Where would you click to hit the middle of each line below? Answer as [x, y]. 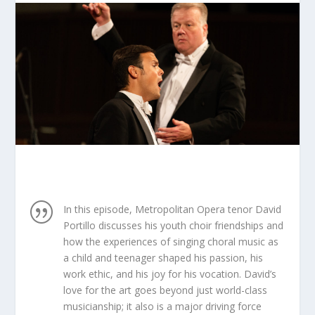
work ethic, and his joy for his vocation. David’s [169, 274]
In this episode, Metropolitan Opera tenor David [172, 209]
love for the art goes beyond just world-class [165, 290]
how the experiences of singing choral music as [171, 241]
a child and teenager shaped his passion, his [163, 257]
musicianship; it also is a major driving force [162, 306]
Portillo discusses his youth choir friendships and [173, 225]
